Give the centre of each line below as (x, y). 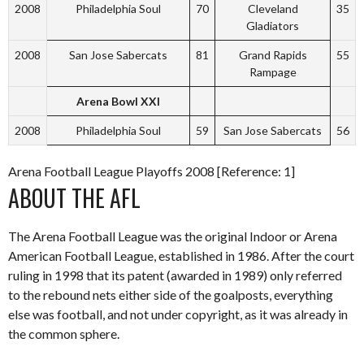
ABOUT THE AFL (74, 197)
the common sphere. (64, 333)
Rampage (273, 71)
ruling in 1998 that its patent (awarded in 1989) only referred (175, 275)
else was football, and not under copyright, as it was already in (178, 314)
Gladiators (273, 25)
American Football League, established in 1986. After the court (181, 255)
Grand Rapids (273, 54)
